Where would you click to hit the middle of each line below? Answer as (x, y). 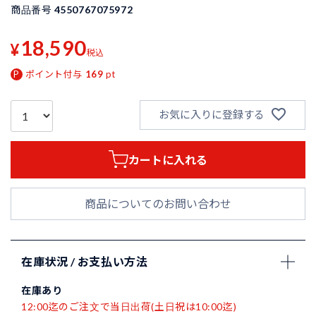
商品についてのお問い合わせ (158, 204)
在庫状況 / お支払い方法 (85, 262)
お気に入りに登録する (211, 115)
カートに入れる (168, 159)
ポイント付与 (54, 74)
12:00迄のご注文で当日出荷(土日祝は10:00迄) (129, 307)
